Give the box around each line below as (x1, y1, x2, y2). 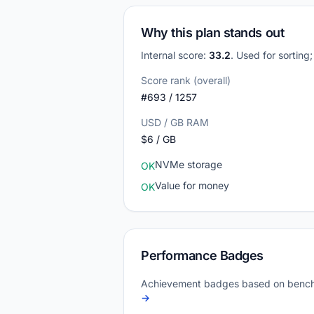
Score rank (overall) (141, 74, 231, 86)
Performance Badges (141, 248, 264, 263)
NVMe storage (155, 158, 222, 170)
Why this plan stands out (141, 25, 285, 40)
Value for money (155, 179, 229, 191)
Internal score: (141, 49, 209, 61)
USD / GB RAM (141, 116, 209, 128)
